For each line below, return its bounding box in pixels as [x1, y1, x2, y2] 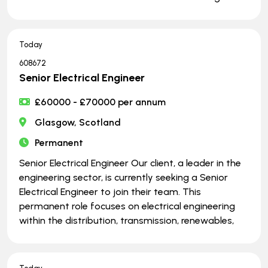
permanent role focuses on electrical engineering [19, 200, 235, 212]
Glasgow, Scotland [35, 116, 121, 128]
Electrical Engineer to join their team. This [19, 185, 201, 197]
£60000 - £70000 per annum [35, 96, 166, 108]
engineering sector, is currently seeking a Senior [19, 171, 228, 183]
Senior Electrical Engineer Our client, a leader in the [19, 157, 241, 169]
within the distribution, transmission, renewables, [19, 214, 234, 226]
